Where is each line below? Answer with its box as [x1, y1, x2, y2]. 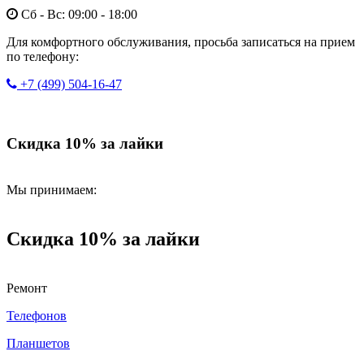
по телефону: [6, 50, 79, 64]
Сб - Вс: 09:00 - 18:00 [18, 7, 137, 22]
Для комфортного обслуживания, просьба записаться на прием [6, 35, 355, 50]
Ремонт [6, 280, 47, 295]
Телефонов [6, 308, 67, 323]
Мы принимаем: [6, 182, 97, 197]
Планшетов [6, 336, 70, 350]
